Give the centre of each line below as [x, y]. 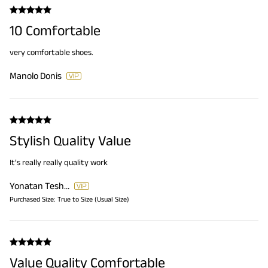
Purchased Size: [32, 199]
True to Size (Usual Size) [93, 199]
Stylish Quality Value [70, 141]
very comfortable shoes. [51, 52]
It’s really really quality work [59, 162]
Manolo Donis [36, 76]
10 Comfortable [55, 31]
